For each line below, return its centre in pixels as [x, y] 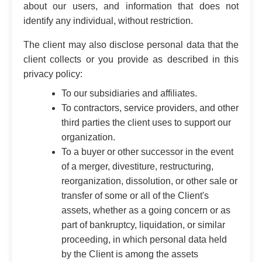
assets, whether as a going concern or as [146, 210]
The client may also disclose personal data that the [131, 44]
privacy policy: [53, 74]
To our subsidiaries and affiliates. [129, 93]
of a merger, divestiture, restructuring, [137, 166]
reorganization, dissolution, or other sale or [149, 181]
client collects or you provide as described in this [131, 59]
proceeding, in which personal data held [144, 239]
